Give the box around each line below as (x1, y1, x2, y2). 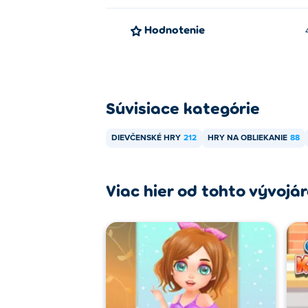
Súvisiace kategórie (106, 98, 260, 118)
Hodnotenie (152, 23, 205, 36)
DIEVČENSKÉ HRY (111, 134, 181, 142)
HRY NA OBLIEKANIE (208, 134, 287, 142)
